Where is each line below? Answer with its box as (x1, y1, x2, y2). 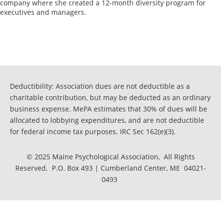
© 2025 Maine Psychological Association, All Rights (26, 152, 195, 162)
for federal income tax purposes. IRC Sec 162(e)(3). (10, 127, 176, 137)
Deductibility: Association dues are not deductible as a (10, 81, 190, 91)
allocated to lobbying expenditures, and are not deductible (10, 115, 204, 125)
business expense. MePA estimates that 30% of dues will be (10, 104, 207, 114)
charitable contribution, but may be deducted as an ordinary (10, 93, 211, 103)
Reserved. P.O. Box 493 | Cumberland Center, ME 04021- (15, 163, 206, 173)
